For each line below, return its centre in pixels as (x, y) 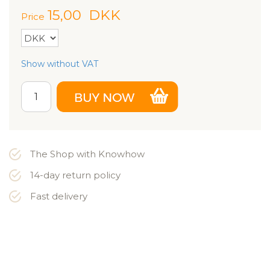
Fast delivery (59, 196)
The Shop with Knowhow (87, 154)
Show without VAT (60, 64)
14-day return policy (75, 175)
